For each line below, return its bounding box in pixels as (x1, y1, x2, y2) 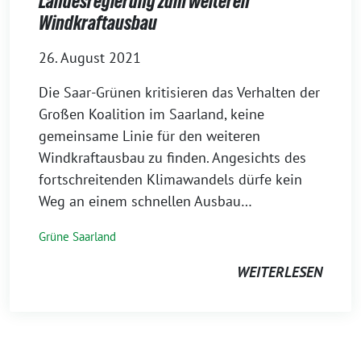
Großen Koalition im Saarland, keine (39, 104, 264, 123)
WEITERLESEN (237, 262, 322, 281)
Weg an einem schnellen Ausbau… (39, 191, 252, 210)
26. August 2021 (39, 48, 141, 67)
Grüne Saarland (39, 228, 116, 244)
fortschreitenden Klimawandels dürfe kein (39, 169, 302, 189)
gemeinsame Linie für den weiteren (39, 126, 260, 145)
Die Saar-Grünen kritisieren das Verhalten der (39, 82, 320, 102)
